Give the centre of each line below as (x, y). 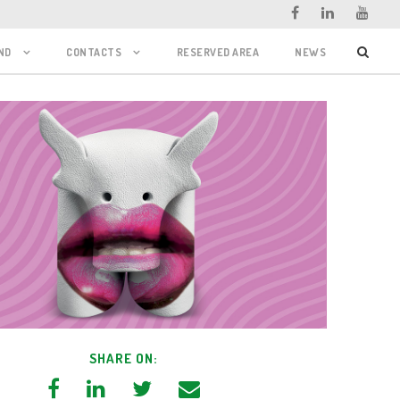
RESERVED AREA (217, 52)
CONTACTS (94, 52)
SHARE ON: (124, 359)
